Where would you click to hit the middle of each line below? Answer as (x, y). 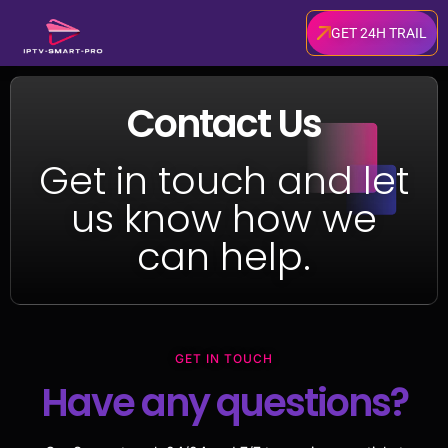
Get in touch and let (224, 180)
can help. (224, 256)
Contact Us (224, 123)
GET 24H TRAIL (378, 33)
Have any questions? (224, 402)
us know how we (224, 218)
